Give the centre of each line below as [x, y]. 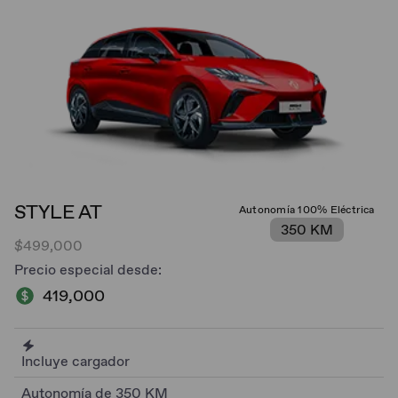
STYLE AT [58, 211]
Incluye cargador [76, 361]
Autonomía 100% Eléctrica [306, 209]
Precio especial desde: [88, 269]
